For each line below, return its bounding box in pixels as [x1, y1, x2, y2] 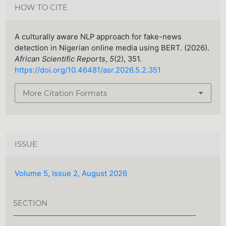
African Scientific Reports [15, 54, 106, 64]
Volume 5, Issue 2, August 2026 [15, 168, 128, 179]
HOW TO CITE [15, 3, 68, 13]
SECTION [13, 198, 48, 208]
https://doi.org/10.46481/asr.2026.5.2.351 [15, 66, 161, 75]
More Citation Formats [23, 88, 107, 98]
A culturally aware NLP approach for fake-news [15, 32, 182, 42]
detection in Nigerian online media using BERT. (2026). [15, 43, 210, 53]
